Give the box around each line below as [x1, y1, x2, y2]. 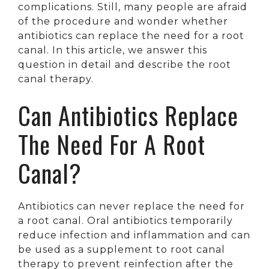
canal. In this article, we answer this [18, 44, 207, 56]
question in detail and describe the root [18, 58, 231, 70]
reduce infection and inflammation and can [18, 229, 250, 241]
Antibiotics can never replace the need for [18, 200, 245, 212]
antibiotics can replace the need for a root [18, 29, 244, 41]
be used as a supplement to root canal [18, 243, 225, 255]
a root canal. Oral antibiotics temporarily [18, 214, 233, 226]
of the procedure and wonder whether [18, 15, 228, 27]
